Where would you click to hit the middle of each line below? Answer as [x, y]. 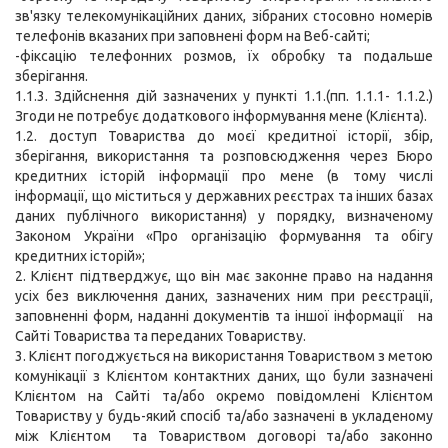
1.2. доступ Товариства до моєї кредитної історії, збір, [224, 136]
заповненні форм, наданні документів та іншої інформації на [224, 316]
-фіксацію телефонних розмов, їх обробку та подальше [224, 56]
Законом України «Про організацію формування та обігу [224, 236]
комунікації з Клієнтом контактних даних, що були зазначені [224, 376]
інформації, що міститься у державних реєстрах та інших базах [224, 196]
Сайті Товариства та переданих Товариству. [160, 336]
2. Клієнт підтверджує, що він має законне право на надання [224, 276]
